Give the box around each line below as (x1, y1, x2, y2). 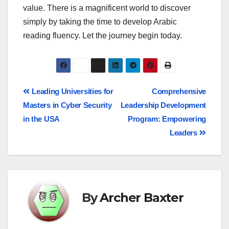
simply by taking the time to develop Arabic (23, 17, 177, 26)
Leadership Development (120, 101, 206, 110)
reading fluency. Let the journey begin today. (23, 31, 182, 40)
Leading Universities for (30, 87, 113, 96)
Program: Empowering (127, 114, 206, 124)
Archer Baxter (100, 190, 184, 205)
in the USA (23, 114, 60, 124)
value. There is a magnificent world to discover (23, 3, 191, 12)
